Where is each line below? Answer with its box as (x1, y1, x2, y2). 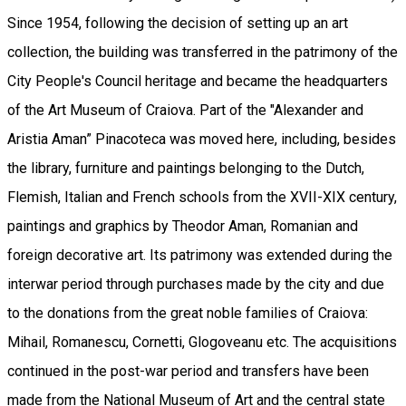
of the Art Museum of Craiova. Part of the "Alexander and (7, 101, 363, 119)
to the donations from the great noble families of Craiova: (7, 304, 368, 322)
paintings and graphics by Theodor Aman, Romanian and (7, 217, 358, 235)
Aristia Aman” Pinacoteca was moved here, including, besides (7, 130, 396, 148)
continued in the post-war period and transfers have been (7, 362, 369, 380)
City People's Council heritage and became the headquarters (7, 72, 388, 90)
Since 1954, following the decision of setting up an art (7, 14, 348, 32)
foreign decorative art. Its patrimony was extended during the (7, 246, 392, 264)
